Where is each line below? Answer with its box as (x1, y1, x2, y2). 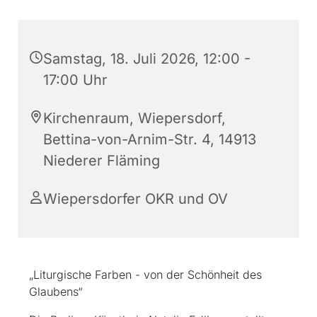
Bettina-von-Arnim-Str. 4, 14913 (43, 131, 256, 149)
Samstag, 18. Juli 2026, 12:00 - (43, 50, 250, 68)
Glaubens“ (29, 284, 83, 299)
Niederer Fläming (43, 152, 160, 170)
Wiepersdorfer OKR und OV (43, 190, 228, 208)
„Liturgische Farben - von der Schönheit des (29, 267, 262, 282)
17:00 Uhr (43, 71, 108, 89)
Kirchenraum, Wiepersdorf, (43, 110, 226, 127)
